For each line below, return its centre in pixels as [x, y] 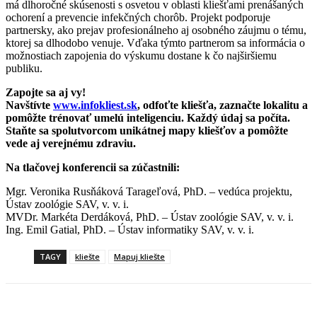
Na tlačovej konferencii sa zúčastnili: [93, 167]
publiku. [24, 68]
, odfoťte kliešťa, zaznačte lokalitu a [223, 105]
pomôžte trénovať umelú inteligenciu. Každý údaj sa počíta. [148, 117]
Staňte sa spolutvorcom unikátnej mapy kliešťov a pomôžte [147, 130]
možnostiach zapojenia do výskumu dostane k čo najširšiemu [141, 55]
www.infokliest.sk [95, 105]
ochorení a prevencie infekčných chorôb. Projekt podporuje [138, 17]
